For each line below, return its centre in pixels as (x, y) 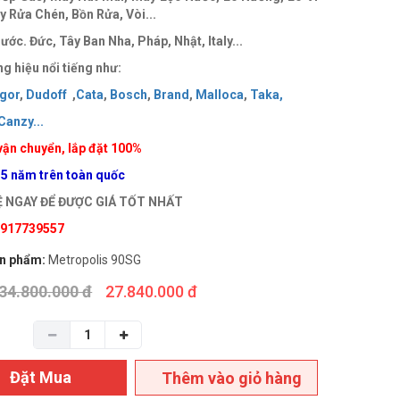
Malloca (220, 95)
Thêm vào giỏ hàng (232, 379)
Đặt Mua (41, 378)
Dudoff (48, 95)
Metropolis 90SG (95, 260)
